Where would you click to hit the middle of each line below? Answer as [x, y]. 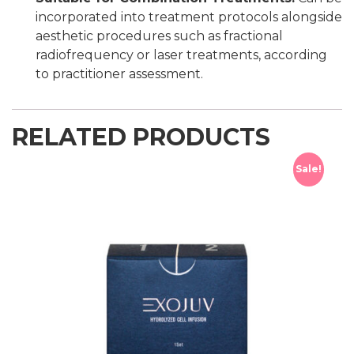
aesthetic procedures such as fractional [159, 36]
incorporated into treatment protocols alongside [189, 17]
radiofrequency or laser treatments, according [181, 55]
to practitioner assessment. [119, 73]
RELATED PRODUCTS [141, 137]
